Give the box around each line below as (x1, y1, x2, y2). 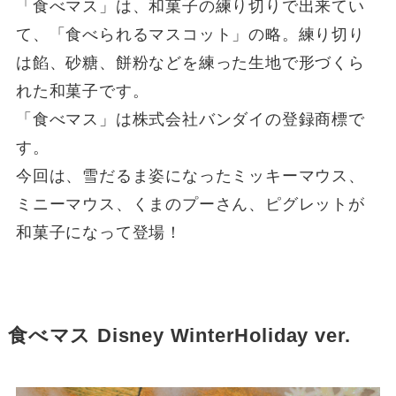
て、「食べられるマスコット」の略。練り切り (15, 25, 365, 43)
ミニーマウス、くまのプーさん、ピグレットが (15, 194, 365, 213)
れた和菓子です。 (15, 81, 149, 100)
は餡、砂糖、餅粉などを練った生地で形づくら (15, 53, 365, 72)
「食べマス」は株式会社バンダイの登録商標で (15, 110, 365, 128)
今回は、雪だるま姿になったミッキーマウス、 (15, 166, 365, 185)
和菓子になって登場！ (15, 223, 182, 241)
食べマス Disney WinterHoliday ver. (7, 324, 352, 346)
